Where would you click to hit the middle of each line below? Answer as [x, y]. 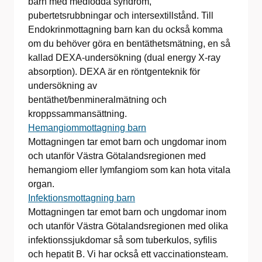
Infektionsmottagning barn [82, 198]
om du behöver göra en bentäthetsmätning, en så [129, 44]
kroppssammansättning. [77, 114]
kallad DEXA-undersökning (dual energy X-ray [124, 58]
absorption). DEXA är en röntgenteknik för [114, 72]
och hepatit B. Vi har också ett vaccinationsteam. [128, 254]
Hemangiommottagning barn [87, 128]
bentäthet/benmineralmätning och [97, 100]
